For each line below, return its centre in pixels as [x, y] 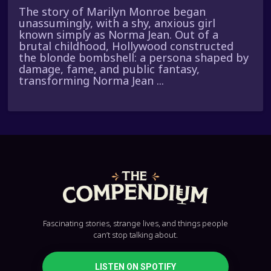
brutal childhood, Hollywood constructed [126, 46]
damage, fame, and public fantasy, [109, 69]
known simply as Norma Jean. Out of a [119, 35]
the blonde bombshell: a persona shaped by [134, 58]
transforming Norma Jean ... [92, 81]
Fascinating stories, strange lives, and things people [135, 223]
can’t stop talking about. [135, 234]
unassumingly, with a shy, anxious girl [117, 23]
